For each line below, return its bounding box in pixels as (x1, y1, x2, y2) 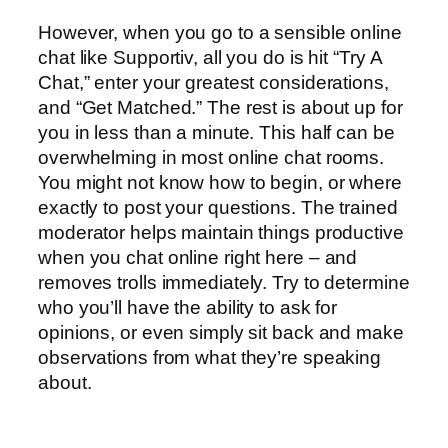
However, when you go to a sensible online (38, 22, 402, 44)
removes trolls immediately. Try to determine (38, 272, 410, 294)
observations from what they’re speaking (38, 347, 382, 369)
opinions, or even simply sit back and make (38, 322, 404, 344)
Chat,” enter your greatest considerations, (38, 72, 389, 94)
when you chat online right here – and (38, 247, 358, 269)
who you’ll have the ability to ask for (38, 297, 338, 319)
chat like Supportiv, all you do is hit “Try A (38, 47, 382, 69)
